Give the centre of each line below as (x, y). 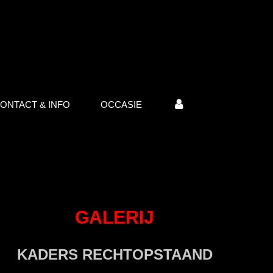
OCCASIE (121, 105)
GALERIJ (115, 217)
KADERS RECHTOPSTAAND (115, 254)
